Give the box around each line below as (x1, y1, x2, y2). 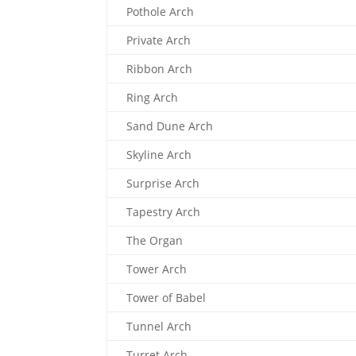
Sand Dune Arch (126, 118, 214, 133)
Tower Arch (126, 261, 188, 277)
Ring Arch (126, 90, 179, 105)
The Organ (126, 233, 184, 248)
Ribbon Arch (126, 61, 193, 76)
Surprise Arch (126, 176, 200, 191)
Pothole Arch (126, 4, 195, 19)
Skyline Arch (126, 147, 192, 162)
